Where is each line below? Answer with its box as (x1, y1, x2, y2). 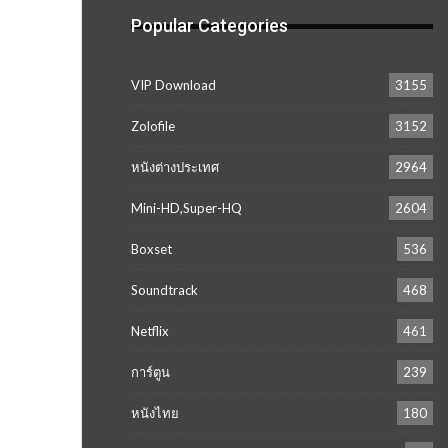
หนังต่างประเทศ (131, 159, 219, 176)
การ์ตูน (131, 364, 170, 381)
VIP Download (131, 77, 216, 94)
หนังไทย (131, 405, 179, 422)
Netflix (131, 323, 169, 340)
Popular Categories (131, 15, 288, 37)
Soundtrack (131, 282, 198, 299)
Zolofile (131, 118, 175, 135)
